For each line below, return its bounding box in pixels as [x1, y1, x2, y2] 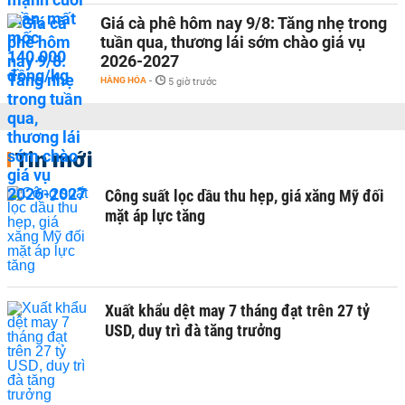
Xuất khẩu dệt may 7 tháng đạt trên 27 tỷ [105, 300, 370, 320]
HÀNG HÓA [100, 74, 146, 85]
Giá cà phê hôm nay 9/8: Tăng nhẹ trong [100, 13, 387, 33]
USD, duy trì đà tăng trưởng [105, 320, 281, 340]
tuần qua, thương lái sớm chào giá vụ [100, 32, 365, 52]
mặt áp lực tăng [105, 205, 205, 225]
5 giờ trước [168, 75, 217, 88]
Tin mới [14, 145, 93, 173]
